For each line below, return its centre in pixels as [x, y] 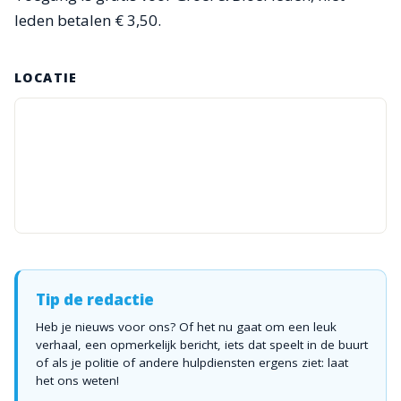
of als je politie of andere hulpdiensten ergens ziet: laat [192, 363]
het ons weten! [77, 380]
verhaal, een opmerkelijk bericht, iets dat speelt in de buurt [202, 345]
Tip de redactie [95, 299]
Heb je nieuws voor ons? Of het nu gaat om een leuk [186, 327]
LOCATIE [46, 77]
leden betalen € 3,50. [88, 20]
